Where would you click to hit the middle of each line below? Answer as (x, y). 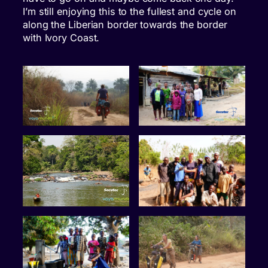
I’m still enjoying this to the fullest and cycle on (130, 11)
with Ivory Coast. (61, 37)
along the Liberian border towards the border (125, 24)
